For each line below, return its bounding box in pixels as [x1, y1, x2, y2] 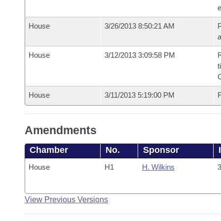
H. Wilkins [142, 163, 175, 171]
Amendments [25, 124, 97, 137]
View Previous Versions [25, 195, 108, 204]
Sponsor [143, 145, 180, 155]
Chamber [30, 145, 68, 155]
